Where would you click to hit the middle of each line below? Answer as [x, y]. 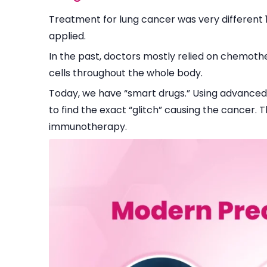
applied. [69, 36]
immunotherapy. [88, 127]
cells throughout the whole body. [127, 73]
